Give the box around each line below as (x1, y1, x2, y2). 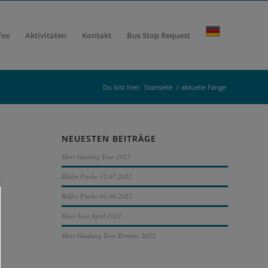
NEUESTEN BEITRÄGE (62, 133, 157, 144)
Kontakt (82, 30, 111, 41)
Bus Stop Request (127, 30, 190, 41)
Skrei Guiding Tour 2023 (62, 152, 131, 161)
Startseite (144, 83, 173, 92)
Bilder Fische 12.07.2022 (62, 172, 133, 181)
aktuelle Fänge (181, 83, 226, 92)
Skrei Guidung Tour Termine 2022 (62, 231, 156, 240)
